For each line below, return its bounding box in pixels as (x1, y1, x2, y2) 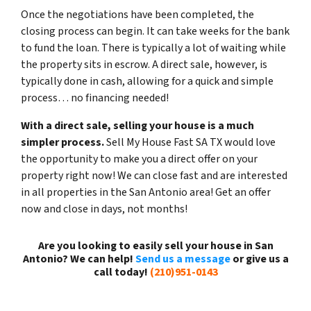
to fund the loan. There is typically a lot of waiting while (21, 40, 286, 56)
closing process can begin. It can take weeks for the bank (21, 23, 289, 39)
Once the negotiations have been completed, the (21, 6, 254, 22)
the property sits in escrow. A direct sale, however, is (21, 56, 267, 72)
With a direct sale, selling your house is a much (21, 117, 254, 133)
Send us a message (135, 251, 230, 267)
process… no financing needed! (21, 90, 169, 106)
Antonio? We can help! (22, 251, 135, 267)
